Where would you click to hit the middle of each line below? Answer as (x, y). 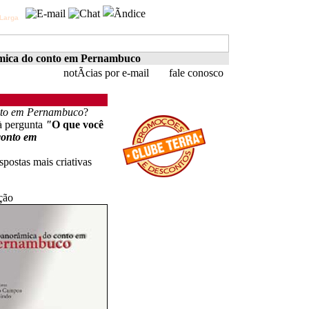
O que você (78, 124)
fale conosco (195, 73)
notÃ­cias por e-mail (105, 73)
